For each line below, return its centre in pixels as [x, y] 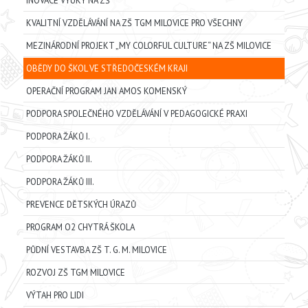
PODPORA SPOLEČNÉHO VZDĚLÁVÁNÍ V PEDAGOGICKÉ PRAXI [136, 114]
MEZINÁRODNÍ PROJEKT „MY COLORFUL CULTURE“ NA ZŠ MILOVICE [148, 46]
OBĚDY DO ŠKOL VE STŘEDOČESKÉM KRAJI [107, 69]
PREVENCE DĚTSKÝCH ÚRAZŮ [81, 205]
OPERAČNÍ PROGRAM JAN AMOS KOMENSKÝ [106, 91]
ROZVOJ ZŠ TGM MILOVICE [75, 273]
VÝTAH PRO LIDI [55, 296]
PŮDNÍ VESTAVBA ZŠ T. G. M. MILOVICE [96, 250]
